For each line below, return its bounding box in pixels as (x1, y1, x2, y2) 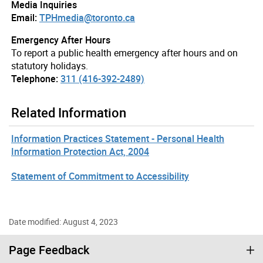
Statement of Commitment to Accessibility (11, 169, 189, 183)
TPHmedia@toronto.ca (39, 11, 135, 24)
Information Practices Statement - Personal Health (11, 131, 224, 145)
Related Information (11, 103, 126, 121)
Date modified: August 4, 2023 (9, 215, 118, 227)
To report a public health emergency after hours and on (11, 46, 238, 59)
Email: (11, 11, 37, 24)
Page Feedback (9, 241, 89, 258)
